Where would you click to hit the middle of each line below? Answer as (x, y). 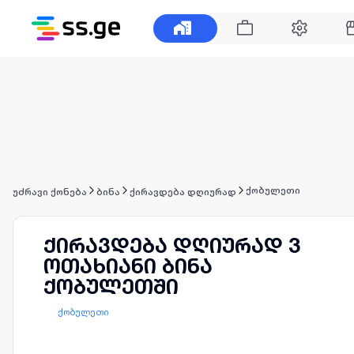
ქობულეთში (111, 286)
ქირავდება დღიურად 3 (171, 245)
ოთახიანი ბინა (128, 266)
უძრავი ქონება (50, 192)
